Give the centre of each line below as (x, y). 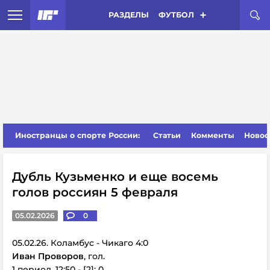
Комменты (212, 135)
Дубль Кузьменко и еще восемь (115, 177)
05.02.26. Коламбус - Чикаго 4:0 (80, 243)
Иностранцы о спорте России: (77, 135)
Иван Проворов (48, 256)
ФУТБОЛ (176, 15)
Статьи (167, 135)
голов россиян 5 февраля (95, 192)
